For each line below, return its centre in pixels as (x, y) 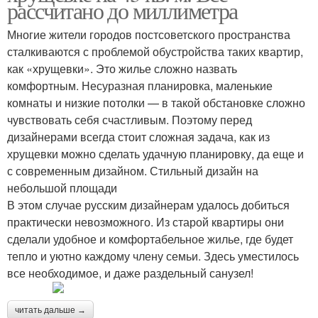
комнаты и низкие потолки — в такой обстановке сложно (156, 103)
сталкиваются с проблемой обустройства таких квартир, (155, 51)
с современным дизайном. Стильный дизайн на (133, 171)
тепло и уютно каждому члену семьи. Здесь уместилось (153, 256)
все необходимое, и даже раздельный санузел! (130, 273)
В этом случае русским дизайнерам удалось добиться (148, 205)
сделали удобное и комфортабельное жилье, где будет (150, 239)
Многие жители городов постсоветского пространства (149, 34)
